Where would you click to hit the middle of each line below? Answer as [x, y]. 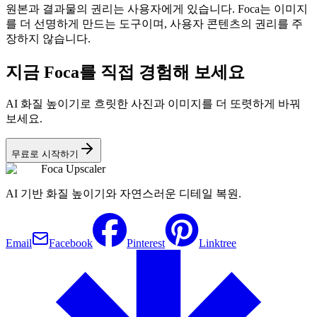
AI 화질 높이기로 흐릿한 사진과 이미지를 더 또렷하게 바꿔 [153, 104]
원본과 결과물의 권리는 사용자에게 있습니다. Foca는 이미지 [157, 8]
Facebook [71, 243]
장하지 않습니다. [48, 38]
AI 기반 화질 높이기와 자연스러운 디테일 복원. [123, 194]
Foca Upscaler [73, 169]
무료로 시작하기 [45, 154]
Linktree [218, 243]
